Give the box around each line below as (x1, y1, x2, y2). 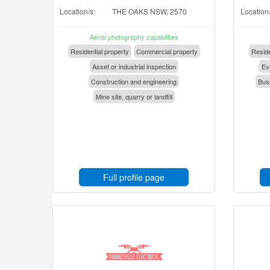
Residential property (70, 46, 129, 56)
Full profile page (103, 171, 165, 183)
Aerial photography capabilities (89, 32, 178, 42)
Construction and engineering (91, 77, 177, 86)
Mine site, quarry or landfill (95, 92, 172, 101)
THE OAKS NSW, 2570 (112, 6, 187, 16)
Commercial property (136, 46, 198, 56)
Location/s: (60, 6, 95, 16)
